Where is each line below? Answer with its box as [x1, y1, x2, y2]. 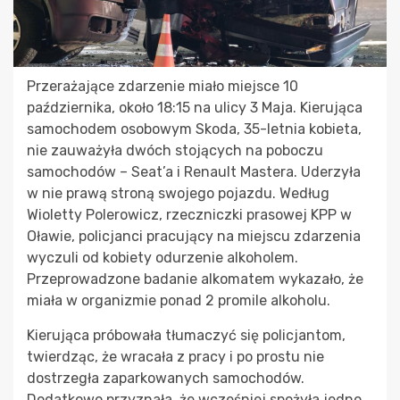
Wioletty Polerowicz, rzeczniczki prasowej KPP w [27, 206, 352, 224]
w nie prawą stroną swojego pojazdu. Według [27, 185, 329, 203]
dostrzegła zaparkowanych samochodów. [27, 370, 304, 387]
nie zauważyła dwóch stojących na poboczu [27, 142, 323, 160]
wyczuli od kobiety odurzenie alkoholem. [27, 249, 298, 267]
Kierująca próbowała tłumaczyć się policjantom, [27, 327, 346, 345]
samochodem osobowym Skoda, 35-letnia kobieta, [27, 121, 362, 138]
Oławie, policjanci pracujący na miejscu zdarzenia [27, 228, 361, 246]
